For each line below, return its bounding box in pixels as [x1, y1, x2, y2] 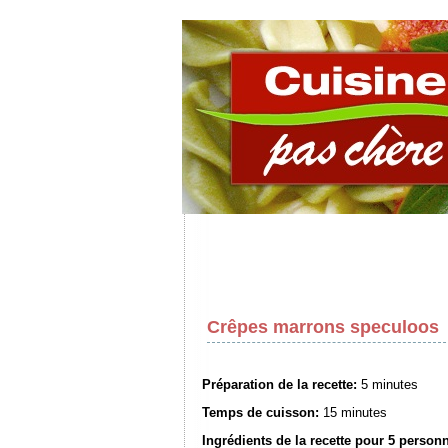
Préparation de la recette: [202, 377, 357, 392]
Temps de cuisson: [202, 405, 319, 420]
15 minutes [323, 405, 387, 420]
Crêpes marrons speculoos [207, 317, 439, 337]
